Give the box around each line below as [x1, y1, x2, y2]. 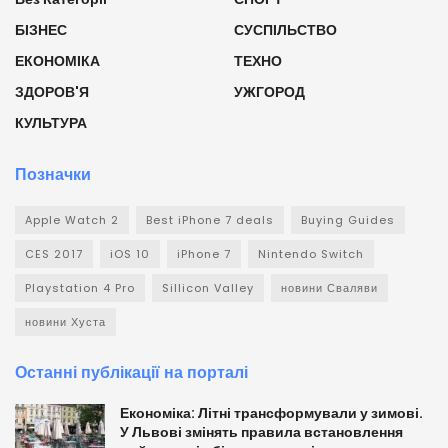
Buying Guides [301, 211, 395, 228]
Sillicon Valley [162, 279, 254, 296]
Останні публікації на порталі [15, 360, 248, 384]
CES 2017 [25, 245, 83, 262]
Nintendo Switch [258, 245, 364, 262]
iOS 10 [110, 245, 150, 262]
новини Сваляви [281, 279, 378, 296]
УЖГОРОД [234, 81, 305, 102]
